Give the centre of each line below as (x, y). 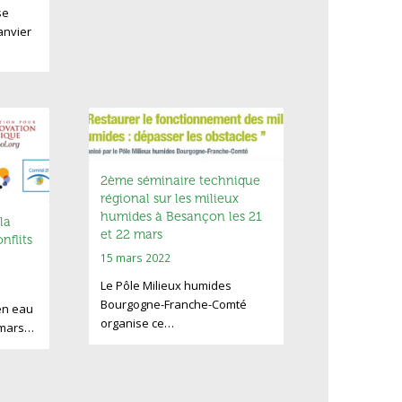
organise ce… (138, 323)
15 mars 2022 (136, 258)
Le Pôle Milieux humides (166, 286)
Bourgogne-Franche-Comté (174, 305)
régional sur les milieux (170, 199)
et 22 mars (132, 235)
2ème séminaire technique (181, 181)
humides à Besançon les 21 (182, 217)
